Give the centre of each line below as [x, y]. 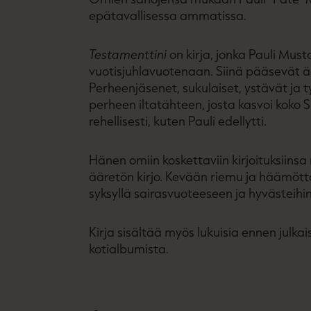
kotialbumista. [129, 249]
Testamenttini [128, 54]
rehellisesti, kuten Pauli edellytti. [178, 121]
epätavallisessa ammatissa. [168, 15]
